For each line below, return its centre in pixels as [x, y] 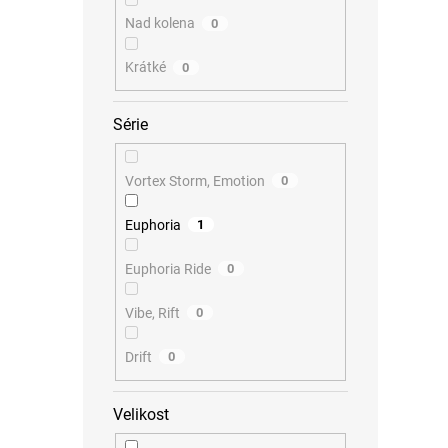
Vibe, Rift [152, 312]
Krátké [145, 67]
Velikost [141, 414]
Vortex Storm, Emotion [194, 180]
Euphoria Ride [167, 268]
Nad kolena [159, 23]
